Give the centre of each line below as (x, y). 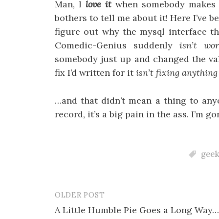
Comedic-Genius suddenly (117, 45)
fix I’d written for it (95, 73)
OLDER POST (80, 195)
